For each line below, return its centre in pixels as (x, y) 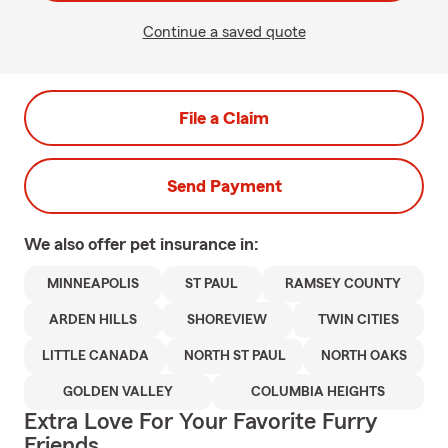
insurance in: (209, 244)
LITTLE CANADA (95, 356)
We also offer (77, 244)
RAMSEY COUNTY (342, 284)
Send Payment (224, 186)
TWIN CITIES (358, 320)
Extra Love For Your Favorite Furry (200, 422)
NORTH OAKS (363, 356)
